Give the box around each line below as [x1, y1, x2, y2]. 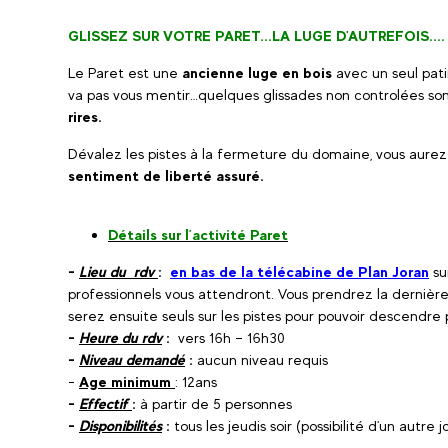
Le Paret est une [68, 64, 182, 81]
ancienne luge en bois [182, 64, 332, 81]
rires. [68, 108, 102, 125]
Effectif [79, 395, 132, 412]
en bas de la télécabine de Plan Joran [170, 263, 429, 280]
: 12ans [175, 373, 221, 390]
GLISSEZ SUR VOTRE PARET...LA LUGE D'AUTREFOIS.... [68, 27, 445, 44]
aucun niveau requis [193, 351, 328, 368]
